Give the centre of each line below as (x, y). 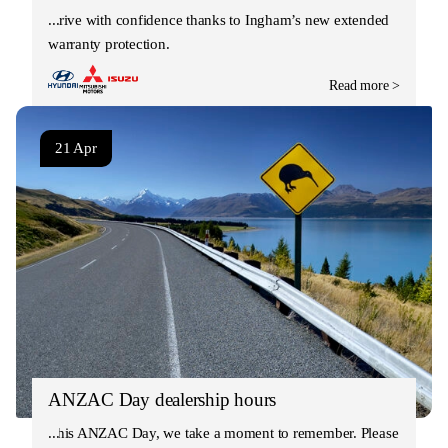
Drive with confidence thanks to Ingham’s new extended (219, 19)
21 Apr (76, 147)
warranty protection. (109, 43)
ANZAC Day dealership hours (162, 399)
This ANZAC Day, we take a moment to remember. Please (223, 432)
